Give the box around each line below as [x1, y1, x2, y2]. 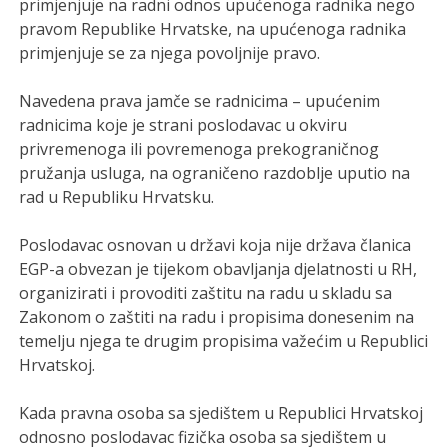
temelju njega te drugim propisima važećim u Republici [19, 329, 429, 352]
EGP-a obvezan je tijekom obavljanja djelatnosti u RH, [19, 257, 418, 280]
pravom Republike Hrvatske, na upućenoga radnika [19, 17, 407, 40]
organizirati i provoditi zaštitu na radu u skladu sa [19, 281, 393, 304]
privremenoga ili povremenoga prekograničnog [19, 137, 380, 160]
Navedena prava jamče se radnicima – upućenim [19, 89, 381, 112]
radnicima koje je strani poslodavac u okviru [19, 113, 348, 136]
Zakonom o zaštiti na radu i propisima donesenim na [19, 305, 415, 328]
